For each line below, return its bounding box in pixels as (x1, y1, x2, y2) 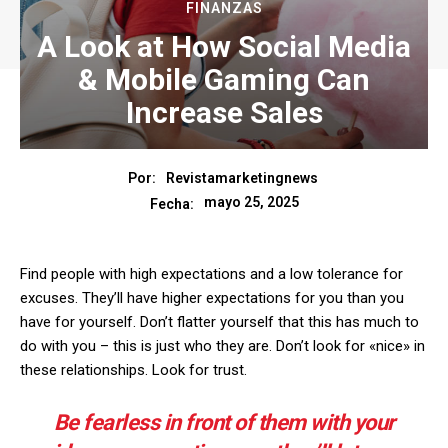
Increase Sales (125, 95, 323, 130)
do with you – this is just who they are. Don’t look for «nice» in (20, 336, 425, 355)
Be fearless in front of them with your (53, 409, 395, 435)
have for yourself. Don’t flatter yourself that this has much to (20, 312, 419, 331)
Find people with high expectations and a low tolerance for (20, 264, 403, 283)
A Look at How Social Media (37, 29, 411, 64)
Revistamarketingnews (165, 169, 318, 186)
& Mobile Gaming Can (78, 62, 370, 97)
